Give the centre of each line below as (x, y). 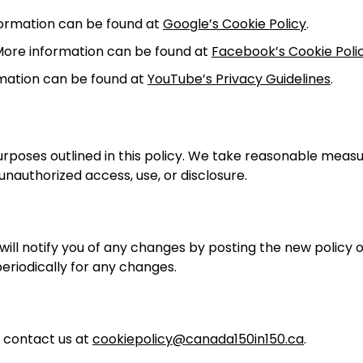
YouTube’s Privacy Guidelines (239, 79)
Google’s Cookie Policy (235, 24)
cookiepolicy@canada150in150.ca (198, 340)
